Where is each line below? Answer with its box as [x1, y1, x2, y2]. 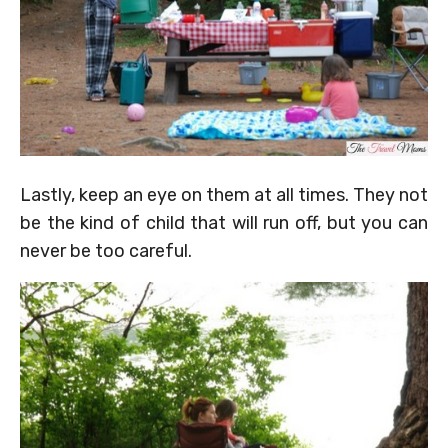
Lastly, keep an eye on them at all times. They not [20, 183, 428, 206]
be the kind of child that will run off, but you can [20, 211, 428, 234]
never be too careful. [20, 239, 192, 262]
